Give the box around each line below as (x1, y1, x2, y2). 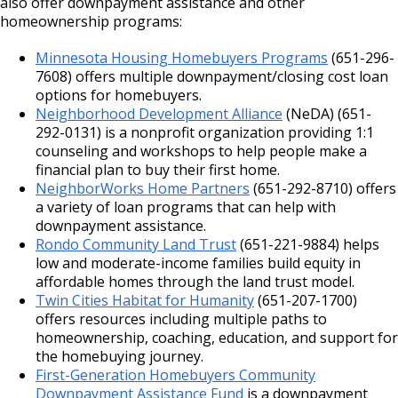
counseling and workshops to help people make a (36, 140, 367, 161)
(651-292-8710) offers (250, 178, 396, 198)
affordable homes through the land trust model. (36, 271, 354, 291)
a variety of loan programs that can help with (36, 196, 336, 217)
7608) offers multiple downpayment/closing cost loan (36, 66, 388, 86)
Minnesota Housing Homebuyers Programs (36, 47, 328, 68)
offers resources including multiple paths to (36, 308, 327, 329)
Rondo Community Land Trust (36, 234, 236, 254)
